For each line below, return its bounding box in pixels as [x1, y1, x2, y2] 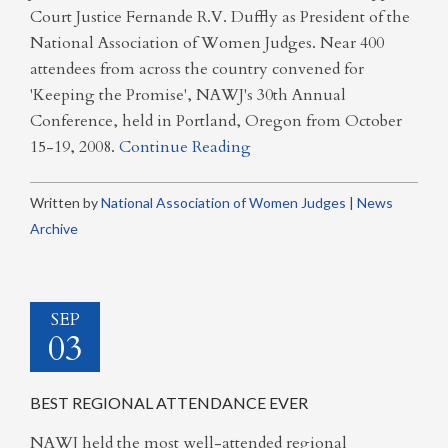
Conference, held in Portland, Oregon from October [30, 109, 402, 132]
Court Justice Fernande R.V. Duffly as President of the [30, 5, 410, 28]
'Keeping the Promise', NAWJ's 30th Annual [30, 83, 346, 106]
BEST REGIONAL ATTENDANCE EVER [30, 392, 308, 412]
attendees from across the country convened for [30, 57, 364, 80]
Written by [30, 193, 101, 211]
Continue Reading [119, 135, 251, 158]
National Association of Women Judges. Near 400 [30, 31, 384, 54]
